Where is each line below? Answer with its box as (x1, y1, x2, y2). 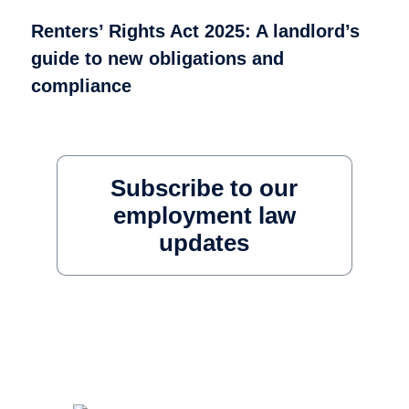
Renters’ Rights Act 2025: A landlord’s (30, 20, 360, 41)
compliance (30, 75, 131, 96)
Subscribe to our (110, 174, 299, 201)
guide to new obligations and (30, 47, 284, 68)
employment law (112, 202, 296, 228)
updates (159, 229, 250, 256)
